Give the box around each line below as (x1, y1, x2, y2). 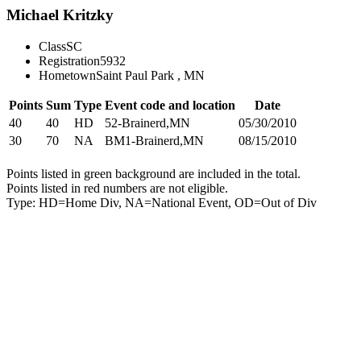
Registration (39, 53, 100, 68)
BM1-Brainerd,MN (105, 133, 204, 147)
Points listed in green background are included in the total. (6, 166, 301, 180)
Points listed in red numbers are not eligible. (6, 180, 228, 195)
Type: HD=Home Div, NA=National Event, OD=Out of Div (6, 195, 317, 210)
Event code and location (105, 98, 235, 112)
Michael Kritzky (6, 6, 114, 23)
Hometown (39, 68, 96, 82)
